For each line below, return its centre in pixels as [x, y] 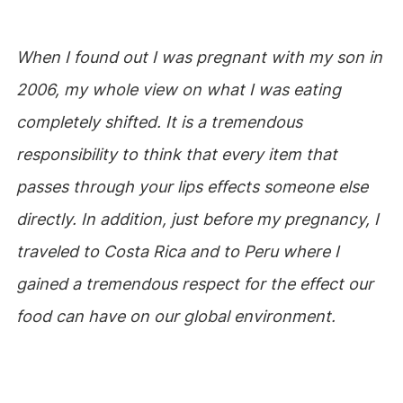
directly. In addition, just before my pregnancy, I [197, 219]
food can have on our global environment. [175, 316]
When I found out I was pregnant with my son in [199, 57]
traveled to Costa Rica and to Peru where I [177, 251]
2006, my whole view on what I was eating [178, 90]
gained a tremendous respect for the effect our [194, 284]
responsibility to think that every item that [176, 154]
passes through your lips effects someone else [192, 187]
